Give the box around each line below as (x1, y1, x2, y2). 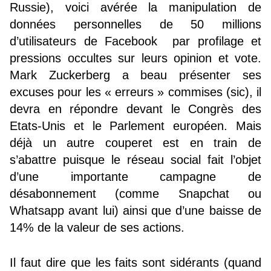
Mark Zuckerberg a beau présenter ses (10, 68, 261, 82)
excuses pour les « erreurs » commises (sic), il (10, 85, 261, 99)
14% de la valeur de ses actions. (10, 220, 184, 234)
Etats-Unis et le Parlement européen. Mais (10, 119, 261, 132)
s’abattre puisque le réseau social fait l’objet (10, 152, 261, 166)
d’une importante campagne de (10, 169, 261, 183)
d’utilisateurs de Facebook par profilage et (10, 34, 261, 48)
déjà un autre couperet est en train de (10, 135, 261, 149)
